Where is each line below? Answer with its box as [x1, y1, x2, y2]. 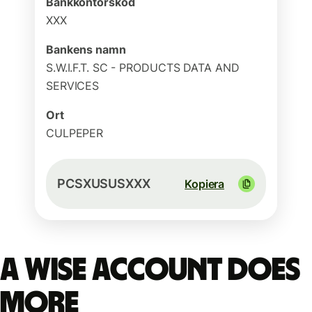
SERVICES [46, 79, 100, 93]
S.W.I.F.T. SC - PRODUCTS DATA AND [46, 61, 240, 75]
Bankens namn [46, 42, 126, 56]
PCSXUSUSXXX [57, 176, 150, 191]
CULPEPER [46, 126, 104, 140]
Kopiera [185, 177, 224, 191]
